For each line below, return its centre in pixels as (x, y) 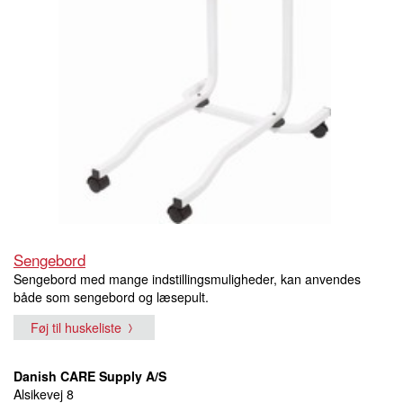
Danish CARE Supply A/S (90, 376)
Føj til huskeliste (76, 327)
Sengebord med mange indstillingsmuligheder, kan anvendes (187, 278)
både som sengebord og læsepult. (111, 296)
